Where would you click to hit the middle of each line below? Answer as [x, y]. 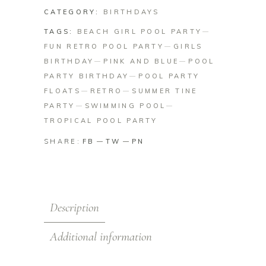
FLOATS [62, 91]
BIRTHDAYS [132, 12]
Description [75, 208]
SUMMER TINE [165, 91]
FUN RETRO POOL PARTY [104, 46]
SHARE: [62, 141]
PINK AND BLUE [141, 61]
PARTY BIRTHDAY [87, 76]
